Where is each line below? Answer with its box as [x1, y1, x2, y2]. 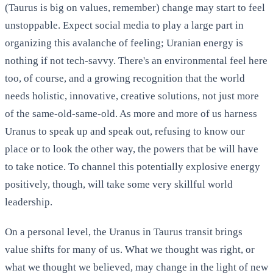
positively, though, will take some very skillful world [5, 178, 233, 190]
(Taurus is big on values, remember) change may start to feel [5, 1, 265, 13]
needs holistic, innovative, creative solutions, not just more [5, 90, 259, 102]
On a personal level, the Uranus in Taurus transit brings [5, 225, 243, 238]
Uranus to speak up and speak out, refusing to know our [5, 125, 245, 137]
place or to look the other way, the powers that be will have [5, 143, 258, 155]
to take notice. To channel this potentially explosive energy [5, 160, 260, 172]
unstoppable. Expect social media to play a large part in [5, 19, 244, 31]
